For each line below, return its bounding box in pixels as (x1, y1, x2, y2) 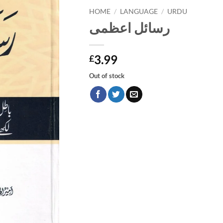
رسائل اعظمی (89, 19, 170, 36)
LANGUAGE (120, 7, 158, 15)
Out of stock (89, 71, 124, 80)
